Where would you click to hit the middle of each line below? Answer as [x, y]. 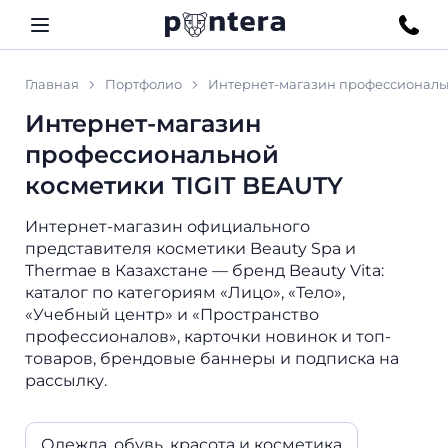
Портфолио [143, 84]
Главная [52, 84]
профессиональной [152, 154]
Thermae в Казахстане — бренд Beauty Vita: [204, 270]
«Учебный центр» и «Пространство [172, 314]
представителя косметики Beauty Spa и [190, 248]
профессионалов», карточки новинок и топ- [208, 336]
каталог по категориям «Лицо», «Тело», [185, 292]
